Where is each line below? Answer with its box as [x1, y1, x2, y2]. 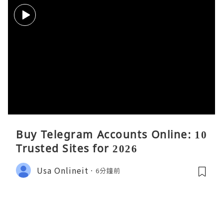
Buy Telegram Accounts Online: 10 [16, 127, 207, 142]
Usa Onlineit [37, 164, 89, 176]
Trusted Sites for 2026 [16, 141, 137, 156]
